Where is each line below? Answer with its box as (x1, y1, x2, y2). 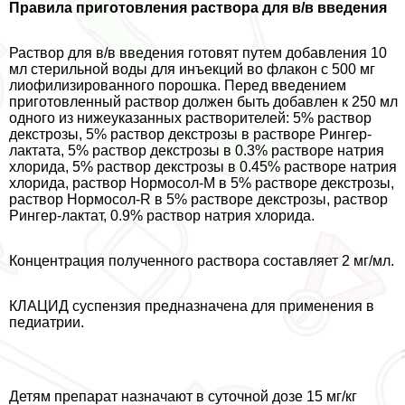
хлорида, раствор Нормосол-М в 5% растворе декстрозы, (9, 174, 394, 191)
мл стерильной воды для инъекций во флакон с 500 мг (9, 61, 375, 77)
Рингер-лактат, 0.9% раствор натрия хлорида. (9, 207, 315, 223)
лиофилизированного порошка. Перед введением (9, 77, 346, 93)
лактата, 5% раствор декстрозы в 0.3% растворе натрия (9, 142, 384, 158)
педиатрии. (9, 314, 84, 330)
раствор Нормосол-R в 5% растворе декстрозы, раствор (9, 191, 388, 207)
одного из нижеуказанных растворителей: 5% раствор (9, 109, 372, 126)
